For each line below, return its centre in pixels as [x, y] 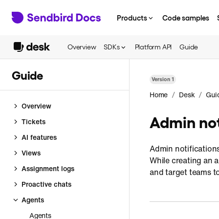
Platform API [153, 47]
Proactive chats [46, 184]
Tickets [33, 121]
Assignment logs [48, 168]
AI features [39, 137]
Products [132, 17]
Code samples [186, 17]
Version [162, 79]
